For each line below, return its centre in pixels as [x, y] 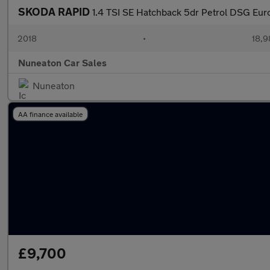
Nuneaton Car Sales [62, 62]
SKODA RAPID [55, 11]
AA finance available [50, 114]
